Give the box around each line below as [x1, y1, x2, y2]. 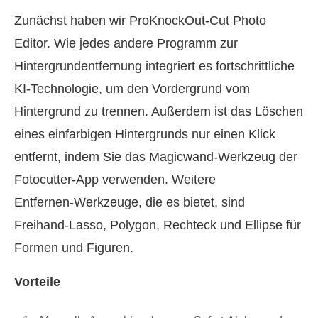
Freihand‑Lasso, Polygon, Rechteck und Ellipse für [14, 217, 301, 232]
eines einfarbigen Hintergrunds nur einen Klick [14, 126, 275, 141]
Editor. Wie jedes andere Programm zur [14, 35, 238, 50]
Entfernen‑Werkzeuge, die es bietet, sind [14, 194, 245, 209]
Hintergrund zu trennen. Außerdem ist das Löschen [14, 104, 303, 119]
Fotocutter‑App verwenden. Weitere [14, 172, 216, 187]
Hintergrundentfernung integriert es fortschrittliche [14, 58, 295, 73]
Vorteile [14, 274, 60, 289]
